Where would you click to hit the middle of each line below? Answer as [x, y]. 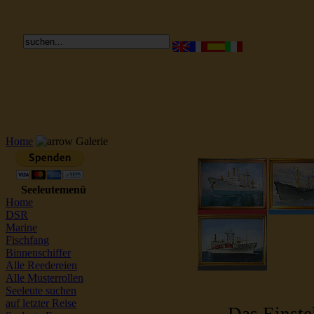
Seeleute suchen [41, 291]
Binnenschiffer [38, 253]
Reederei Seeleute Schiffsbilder [146, 122]
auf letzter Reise [41, 303]
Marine [21, 227]
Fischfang [27, 240]
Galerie [90, 141]
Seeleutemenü [54, 190]
